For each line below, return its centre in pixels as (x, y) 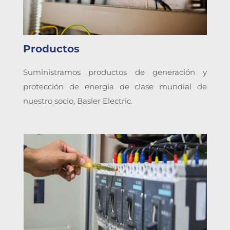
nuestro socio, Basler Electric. (78, 101)
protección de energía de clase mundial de (115, 87)
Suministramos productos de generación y (115, 72)
